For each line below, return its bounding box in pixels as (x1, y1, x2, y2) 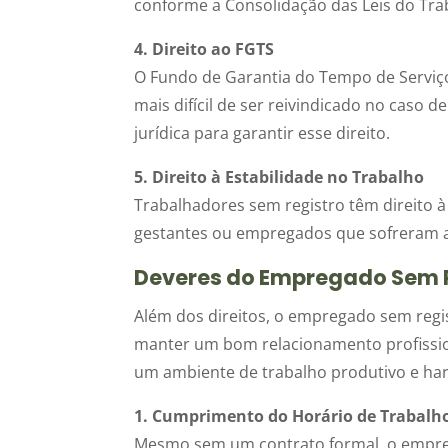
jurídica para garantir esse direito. (134, 121, 391, 144)
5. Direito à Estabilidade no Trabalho (134, 165, 425, 188)
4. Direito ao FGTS (134, 37, 275, 60)
